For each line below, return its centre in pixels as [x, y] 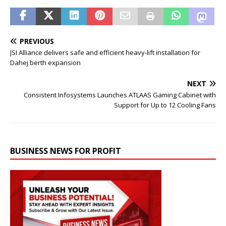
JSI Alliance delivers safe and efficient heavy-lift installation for [105, 52]
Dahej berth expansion [45, 62]
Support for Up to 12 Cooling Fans [165, 105]
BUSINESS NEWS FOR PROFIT [66, 151]
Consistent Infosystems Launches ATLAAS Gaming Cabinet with [120, 95]
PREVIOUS [37, 41]
